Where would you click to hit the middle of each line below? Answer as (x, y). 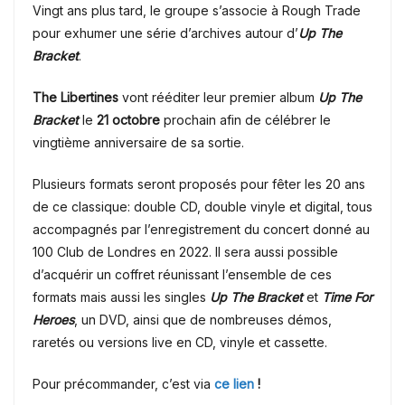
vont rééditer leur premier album (218, 97)
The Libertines (75, 97)
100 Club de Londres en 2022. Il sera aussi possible (185, 251)
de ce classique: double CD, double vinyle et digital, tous (202, 206)
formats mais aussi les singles (121, 297)
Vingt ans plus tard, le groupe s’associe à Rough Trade (197, 10)
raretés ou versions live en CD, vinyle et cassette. (180, 342)
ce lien (234, 383)
